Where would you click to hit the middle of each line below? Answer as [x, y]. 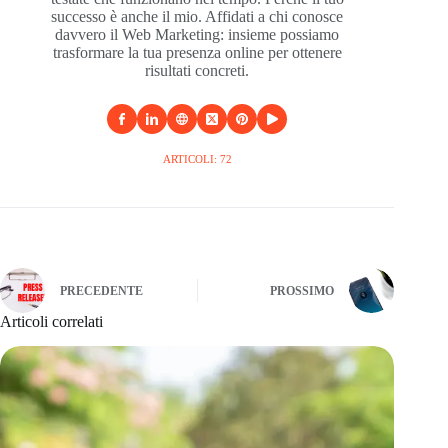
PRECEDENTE [101, 291]
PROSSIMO [302, 291]
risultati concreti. [197, 70]
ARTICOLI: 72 [197, 158]
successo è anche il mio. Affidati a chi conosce [197, 16]
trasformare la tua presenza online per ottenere [197, 52]
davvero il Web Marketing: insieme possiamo [197, 34]
